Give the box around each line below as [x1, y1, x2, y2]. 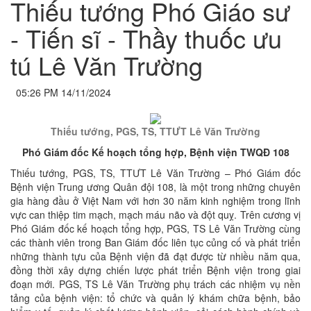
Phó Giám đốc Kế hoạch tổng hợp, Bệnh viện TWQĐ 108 [22, 145, 289, 160]
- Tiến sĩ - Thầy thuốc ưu [10, 20, 282, 56]
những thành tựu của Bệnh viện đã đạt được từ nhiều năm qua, [10, 249, 301, 264]
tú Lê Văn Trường [10, 47, 203, 83]
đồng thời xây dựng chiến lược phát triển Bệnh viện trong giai [10, 263, 301, 278]
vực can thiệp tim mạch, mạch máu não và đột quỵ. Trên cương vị [10, 208, 301, 222]
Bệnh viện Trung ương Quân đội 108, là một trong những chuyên [10, 180, 301, 194]
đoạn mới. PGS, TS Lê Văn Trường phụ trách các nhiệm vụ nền [10, 277, 301, 292]
